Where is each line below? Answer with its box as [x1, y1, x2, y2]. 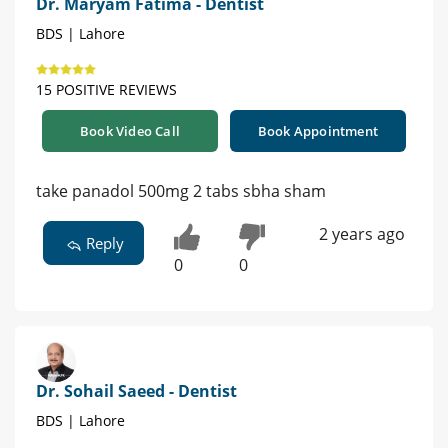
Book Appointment [257, 122, 379, 141]
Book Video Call [80, 122, 180, 141]
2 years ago [318, 223, 405, 246]
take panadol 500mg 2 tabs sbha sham [36, 180, 326, 203]
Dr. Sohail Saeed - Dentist [36, 379, 237, 402]
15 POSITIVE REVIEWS [36, 80, 177, 100]
